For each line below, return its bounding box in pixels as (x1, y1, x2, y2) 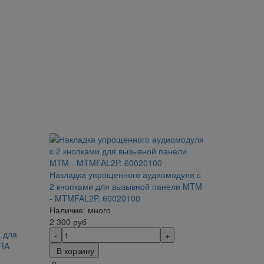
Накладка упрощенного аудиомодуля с (49, 169, 201, 180)
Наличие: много (49, 204, 111, 216)
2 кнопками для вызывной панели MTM (49, 180, 202, 192)
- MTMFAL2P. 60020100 (49, 192, 140, 204)
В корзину (56, 245, 94, 256)
